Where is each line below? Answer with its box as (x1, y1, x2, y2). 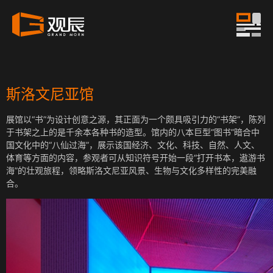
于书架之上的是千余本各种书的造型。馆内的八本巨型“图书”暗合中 (6, 127, 260, 138)
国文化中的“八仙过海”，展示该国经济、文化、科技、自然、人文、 (6, 140, 260, 151)
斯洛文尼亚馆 (6, 85, 94, 104)
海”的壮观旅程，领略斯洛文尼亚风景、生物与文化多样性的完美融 (6, 165, 257, 176)
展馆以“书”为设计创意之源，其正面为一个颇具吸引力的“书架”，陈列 (6, 114, 266, 125)
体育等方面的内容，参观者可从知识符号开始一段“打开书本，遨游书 (6, 152, 265, 163)
